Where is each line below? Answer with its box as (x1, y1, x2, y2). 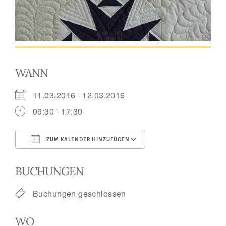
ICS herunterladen (33, 152, 102, 163)
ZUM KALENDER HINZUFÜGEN (45, 137, 130, 142)
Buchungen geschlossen (33, 188, 126, 199)
